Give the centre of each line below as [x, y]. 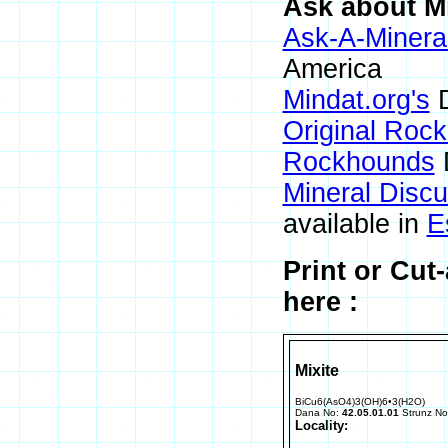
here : [320, 302]
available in [354, 224]
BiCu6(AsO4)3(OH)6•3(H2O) [359, 401]
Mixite [316, 370]
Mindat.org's [356, 100]
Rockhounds [358, 162]
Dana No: [318, 412]
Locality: [321, 425]
